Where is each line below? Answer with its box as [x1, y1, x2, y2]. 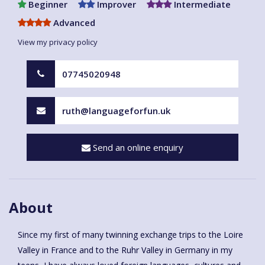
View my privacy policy [18, 36, 98, 47]
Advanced [51, 16, 95, 28]
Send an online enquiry [91, 141, 183, 153]
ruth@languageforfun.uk [62, 104, 170, 117]
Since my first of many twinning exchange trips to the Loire [18, 228, 243, 240]
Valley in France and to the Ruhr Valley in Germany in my [18, 244, 232, 256]
